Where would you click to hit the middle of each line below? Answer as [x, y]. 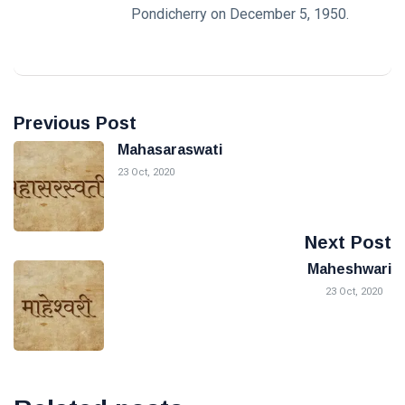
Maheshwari [349, 269]
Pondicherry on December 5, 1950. [240, 14]
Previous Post [75, 123]
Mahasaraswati [170, 150]
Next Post [348, 243]
